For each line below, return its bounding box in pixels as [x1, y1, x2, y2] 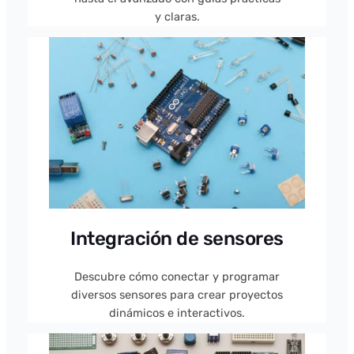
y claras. [154, 9, 200, 24]
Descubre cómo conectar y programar [74, 269, 280, 284]
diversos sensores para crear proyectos [71, 287, 283, 302]
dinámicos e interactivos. [109, 305, 245, 320]
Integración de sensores [70, 226, 284, 250]
